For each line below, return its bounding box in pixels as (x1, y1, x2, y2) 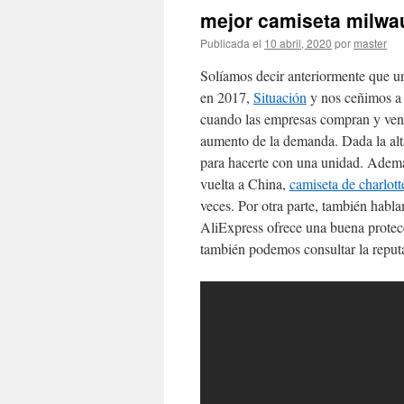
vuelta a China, (200, 174, 289, 193)
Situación (253, 87, 307, 106)
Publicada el (200, 35, 262, 50)
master (353, 35, 387, 50)
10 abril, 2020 (264, 35, 332, 50)
